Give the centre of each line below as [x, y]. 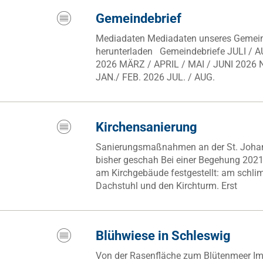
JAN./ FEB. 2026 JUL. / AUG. [156, 77]
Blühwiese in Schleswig [163, 236]
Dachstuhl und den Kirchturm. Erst [167, 186]
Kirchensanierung [147, 127]
